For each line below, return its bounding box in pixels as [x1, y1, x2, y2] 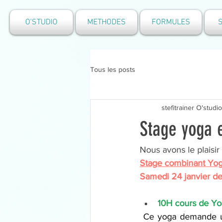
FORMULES [152, 17, 190, 27]
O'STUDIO [25, 17, 57, 27]
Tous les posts [90, 65, 135, 73]
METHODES [87, 17, 126, 27]
